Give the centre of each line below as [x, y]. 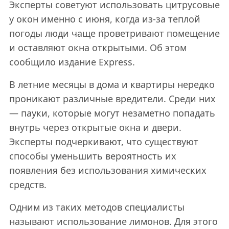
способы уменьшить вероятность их [93, 156]
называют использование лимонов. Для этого [113, 221]
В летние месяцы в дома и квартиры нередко [112, 84]
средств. [28, 184]
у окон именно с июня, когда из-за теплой [105, 19]
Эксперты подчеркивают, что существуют [104, 141]
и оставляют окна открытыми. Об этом [98, 47]
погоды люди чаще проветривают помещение [114, 33]
